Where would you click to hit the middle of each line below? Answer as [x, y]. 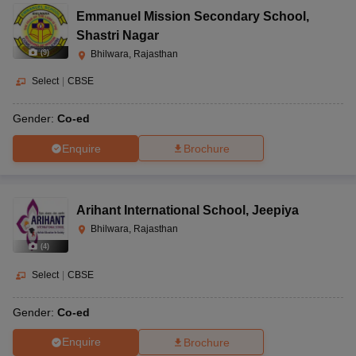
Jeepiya [275, 211]
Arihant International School [161, 211]
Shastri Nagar [118, 36]
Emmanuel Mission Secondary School [191, 17]
